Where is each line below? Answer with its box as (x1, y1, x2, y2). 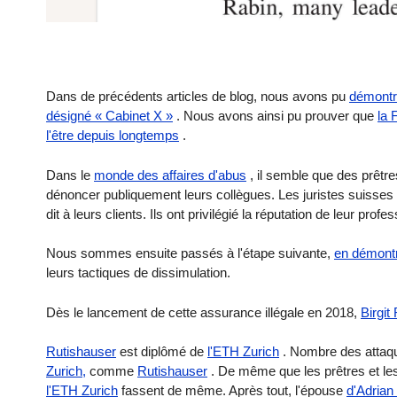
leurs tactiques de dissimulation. (46, 265, 230, 281)
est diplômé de (116, 344, 207, 360)
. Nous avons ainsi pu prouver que (173, 108, 378, 124)
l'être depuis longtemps (46, 128, 179, 144)
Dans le (46, 167, 94, 183)
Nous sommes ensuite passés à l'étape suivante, (46, 245, 334, 261)
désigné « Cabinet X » (46, 108, 173, 124)
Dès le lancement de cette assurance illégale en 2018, (46, 304, 361, 320)
